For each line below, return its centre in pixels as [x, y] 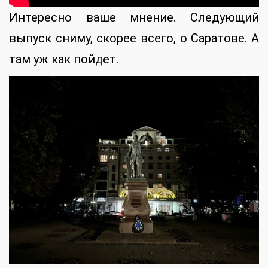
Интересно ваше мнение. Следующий [134, 18]
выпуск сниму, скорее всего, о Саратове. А [134, 39]
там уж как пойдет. [64, 60]
